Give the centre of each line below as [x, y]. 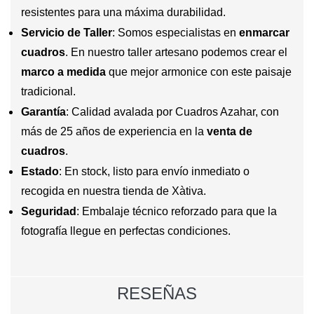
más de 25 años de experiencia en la [114, 131]
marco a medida [63, 71]
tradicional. [48, 91]
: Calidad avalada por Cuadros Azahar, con [172, 111]
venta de [230, 131]
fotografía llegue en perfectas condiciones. [126, 231]
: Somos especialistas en [176, 32]
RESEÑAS [157, 293]
